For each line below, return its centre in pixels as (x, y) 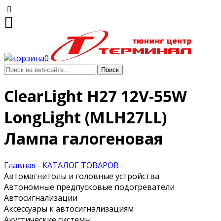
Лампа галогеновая (83, 139)
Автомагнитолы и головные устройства (82, 176)
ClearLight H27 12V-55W (95, 96)
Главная (20, 165)
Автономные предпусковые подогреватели (89, 187)
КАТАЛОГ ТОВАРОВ (81, 165)
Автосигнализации (41, 198)
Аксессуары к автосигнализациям (69, 208)
